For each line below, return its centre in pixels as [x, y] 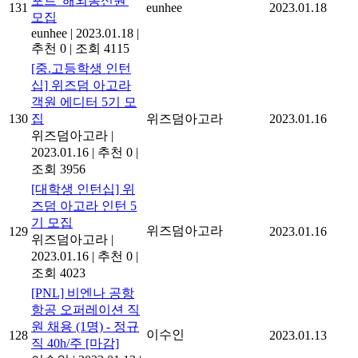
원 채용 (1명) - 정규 [85, 326]
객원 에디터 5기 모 [84, 101]
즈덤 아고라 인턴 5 [84, 205]
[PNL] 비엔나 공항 [83, 292]
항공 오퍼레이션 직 [86, 309]
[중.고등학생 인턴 [81, 68]
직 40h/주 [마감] [75, 343]
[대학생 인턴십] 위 [83, 189]
